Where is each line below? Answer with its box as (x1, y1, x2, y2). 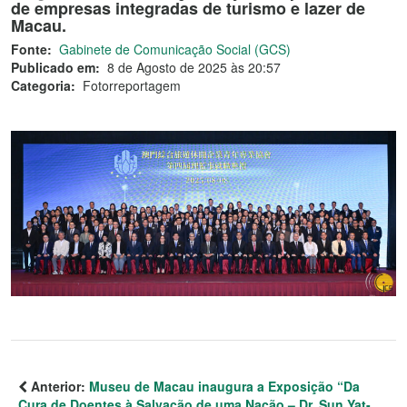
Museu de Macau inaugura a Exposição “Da (89, 376, 360, 395)
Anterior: (27, 376, 89, 395)
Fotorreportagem (83, 76, 181, 94)
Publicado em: (11, 58, 100, 76)
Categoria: (11, 76, 75, 94)
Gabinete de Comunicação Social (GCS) (59, 40, 291, 58)
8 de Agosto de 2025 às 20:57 (107, 58, 281, 76)
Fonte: (11, 40, 52, 58)
